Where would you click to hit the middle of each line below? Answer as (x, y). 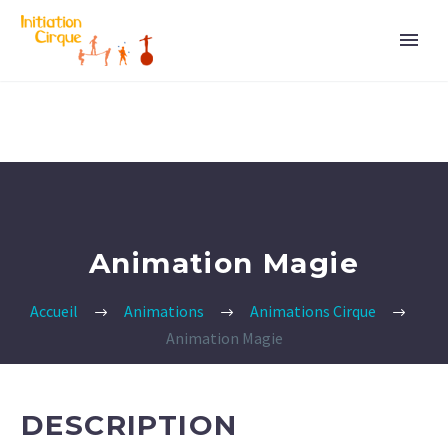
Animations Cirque (312, 311)
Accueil (53, 311)
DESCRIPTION (129, 425)
